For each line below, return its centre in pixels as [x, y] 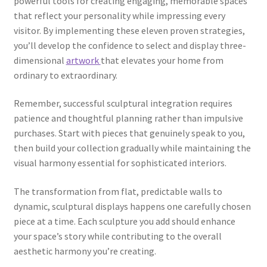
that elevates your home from [162, 60]
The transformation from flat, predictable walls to [118, 192]
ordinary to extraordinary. [65, 75]
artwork [83, 60]
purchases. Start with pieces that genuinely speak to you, [129, 133]
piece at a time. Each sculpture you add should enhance [124, 221]
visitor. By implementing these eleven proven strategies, [129, 30]
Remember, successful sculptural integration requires [123, 103]
